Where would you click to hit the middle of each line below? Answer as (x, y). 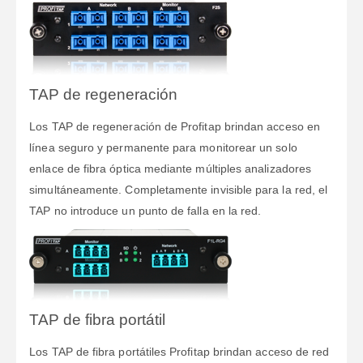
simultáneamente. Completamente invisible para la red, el (179, 189)
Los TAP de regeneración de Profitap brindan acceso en (175, 126)
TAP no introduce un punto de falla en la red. (145, 210)
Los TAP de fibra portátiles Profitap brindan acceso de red (179, 351)
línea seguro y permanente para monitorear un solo (163, 147)
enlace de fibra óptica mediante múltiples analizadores (171, 168)
